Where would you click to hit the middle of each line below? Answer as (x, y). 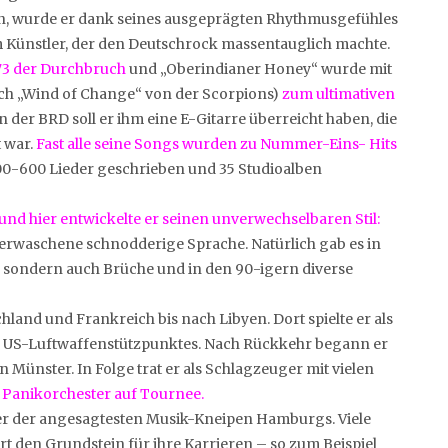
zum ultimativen (338, 93)
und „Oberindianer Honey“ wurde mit (259, 68)
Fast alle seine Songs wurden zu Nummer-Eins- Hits (216, 143)
